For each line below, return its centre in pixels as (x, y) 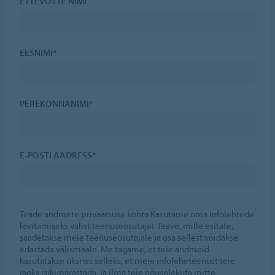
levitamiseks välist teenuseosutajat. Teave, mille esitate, (127, 226)
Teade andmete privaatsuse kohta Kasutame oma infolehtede (137, 214)
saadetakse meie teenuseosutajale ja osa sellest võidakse (129, 238)
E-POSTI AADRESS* (58, 155)
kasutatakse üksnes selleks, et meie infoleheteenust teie (128, 261)
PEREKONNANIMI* (57, 104)
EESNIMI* (39, 52)
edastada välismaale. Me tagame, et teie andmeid (115, 249)
